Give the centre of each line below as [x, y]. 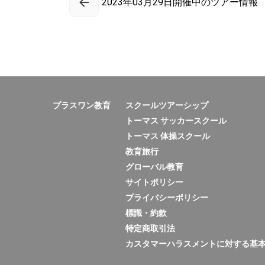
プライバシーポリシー [167, 198]
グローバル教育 [154, 167]
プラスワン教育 [82, 105]
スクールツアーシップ [167, 105]
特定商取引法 [150, 228]
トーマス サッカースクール [176, 121]
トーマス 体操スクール [168, 136]
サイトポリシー [154, 182]
